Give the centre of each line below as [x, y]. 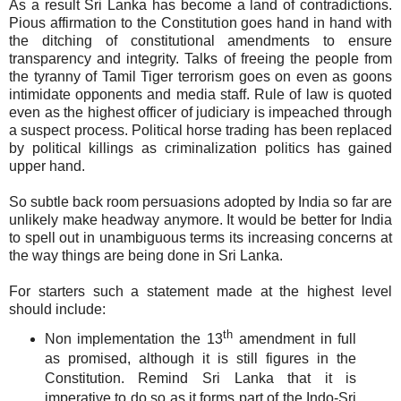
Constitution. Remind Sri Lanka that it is [200, 378]
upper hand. [47, 166]
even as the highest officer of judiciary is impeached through [200, 113]
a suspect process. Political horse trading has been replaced [200, 131]
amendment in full [295, 338]
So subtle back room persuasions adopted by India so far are [200, 202]
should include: [57, 310]
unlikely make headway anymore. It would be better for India [200, 220]
